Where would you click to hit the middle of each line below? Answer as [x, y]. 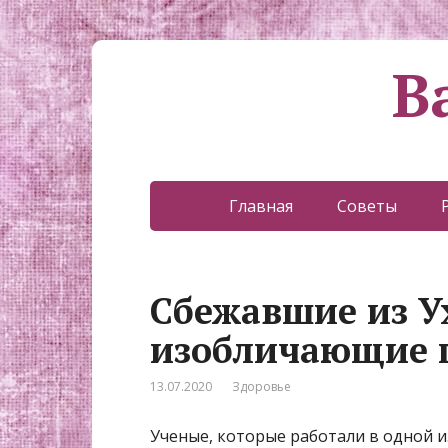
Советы [366, 206]
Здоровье [261, 386]
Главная [260, 206]
